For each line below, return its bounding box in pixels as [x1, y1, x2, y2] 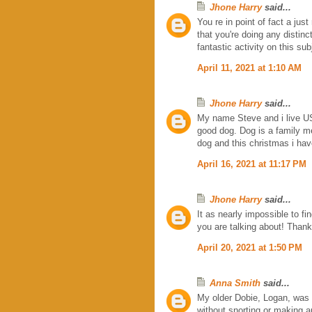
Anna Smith [210, 277, 260, 288]
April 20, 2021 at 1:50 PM [197, 242, 302, 253]
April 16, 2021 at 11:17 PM [197, 158, 306, 169]
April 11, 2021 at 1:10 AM [197, 62, 302, 73]
